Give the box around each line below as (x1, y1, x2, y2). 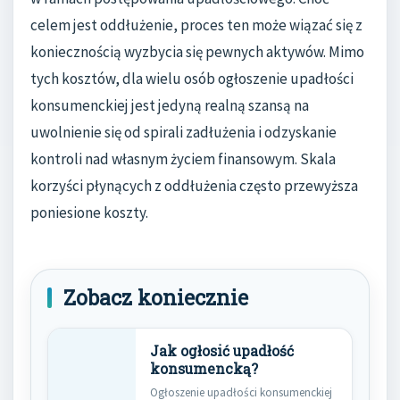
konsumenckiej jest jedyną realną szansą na (30, 96, 309, 116)
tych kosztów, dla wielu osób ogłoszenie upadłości (30, 69, 354, 89)
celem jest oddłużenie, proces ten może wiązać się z (30, 15, 362, 36)
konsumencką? (150, 360, 258, 379)
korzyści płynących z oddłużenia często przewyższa (30, 176, 358, 196)
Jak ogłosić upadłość (150, 342, 294, 361)
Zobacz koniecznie (63, 284, 248, 312)
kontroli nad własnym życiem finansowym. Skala (30, 149, 336, 170)
